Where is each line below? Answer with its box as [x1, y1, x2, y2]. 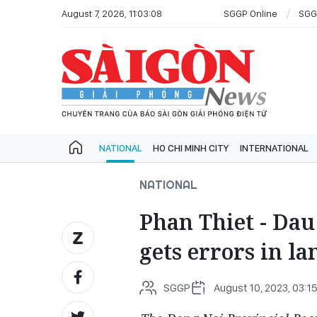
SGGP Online [224, 7, 277, 19]
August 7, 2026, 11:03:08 [62, 7, 162, 19]
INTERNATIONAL [240, 142, 308, 154]
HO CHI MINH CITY [153, 142, 229, 154]
